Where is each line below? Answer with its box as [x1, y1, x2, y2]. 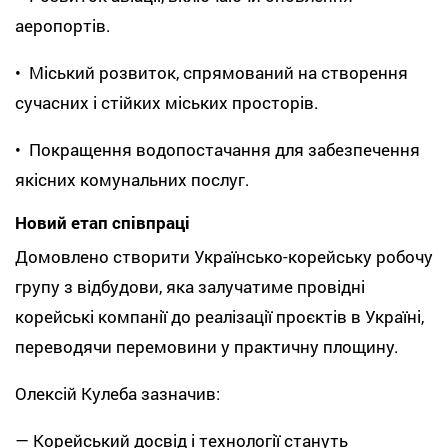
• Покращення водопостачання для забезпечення [15, 138, 420, 162]
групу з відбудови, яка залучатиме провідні [15, 274, 365, 298]
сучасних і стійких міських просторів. [15, 91, 319, 115]
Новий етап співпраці [15, 211, 190, 235]
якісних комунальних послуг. [15, 168, 250, 192]
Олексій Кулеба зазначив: [15, 381, 220, 405]
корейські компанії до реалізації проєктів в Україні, [15, 304, 424, 328]
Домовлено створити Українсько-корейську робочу [15, 244, 433, 268]
